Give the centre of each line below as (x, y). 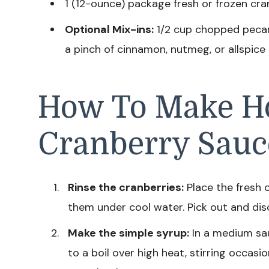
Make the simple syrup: (128, 233)
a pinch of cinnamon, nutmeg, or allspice (165, 49)
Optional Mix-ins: (109, 29)
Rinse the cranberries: (126, 187)
